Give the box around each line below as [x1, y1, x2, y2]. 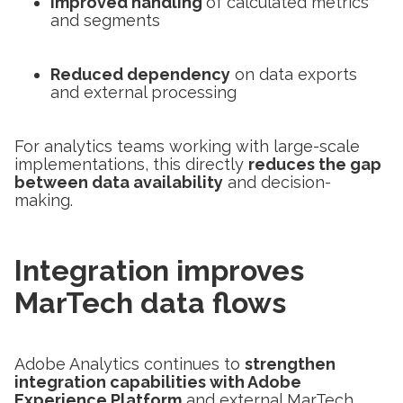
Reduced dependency [50, 64, 230, 84]
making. [14, 190, 73, 210]
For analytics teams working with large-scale [14, 136, 360, 156]
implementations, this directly [14, 154, 248, 174]
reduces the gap [248, 154, 381, 174]
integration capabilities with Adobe [14, 372, 301, 391]
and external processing [50, 82, 237, 102]
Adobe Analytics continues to [14, 354, 245, 373]
